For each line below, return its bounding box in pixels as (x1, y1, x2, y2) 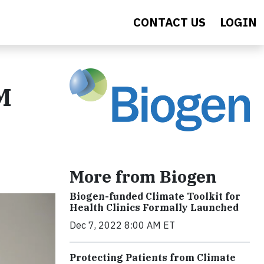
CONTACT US (133, 14, 206, 30)
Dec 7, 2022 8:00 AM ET (70, 219, 175, 231)
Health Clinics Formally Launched (70, 201, 239, 213)
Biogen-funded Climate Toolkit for (70, 190, 240, 202)
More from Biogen (70, 165, 217, 187)
